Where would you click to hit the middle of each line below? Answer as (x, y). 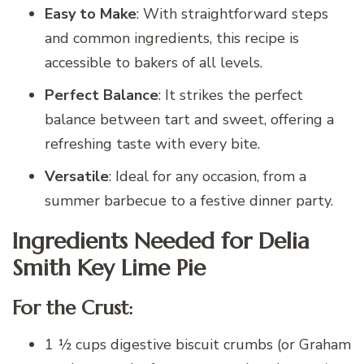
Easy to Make (91, 13)
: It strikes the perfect (231, 95)
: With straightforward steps (232, 13)
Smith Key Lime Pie (109, 268)
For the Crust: (73, 308)
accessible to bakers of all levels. (154, 62)
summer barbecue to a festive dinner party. (189, 200)
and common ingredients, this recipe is (172, 38)
